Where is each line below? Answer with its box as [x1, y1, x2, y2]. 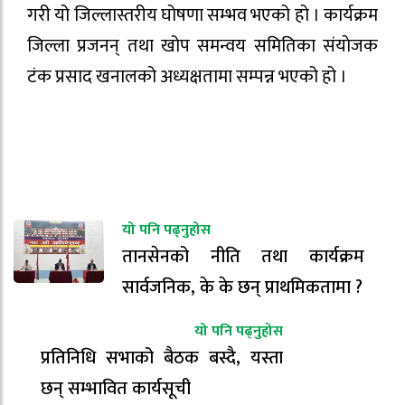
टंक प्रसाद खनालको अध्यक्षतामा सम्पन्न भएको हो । [27, 61, 347, 92]
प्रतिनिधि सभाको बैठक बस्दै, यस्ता [41, 343, 283, 374]
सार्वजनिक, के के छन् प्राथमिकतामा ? [122, 272, 363, 304]
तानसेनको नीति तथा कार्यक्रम [122, 241, 364, 273]
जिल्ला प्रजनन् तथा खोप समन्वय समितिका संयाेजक [27, 30, 378, 61]
